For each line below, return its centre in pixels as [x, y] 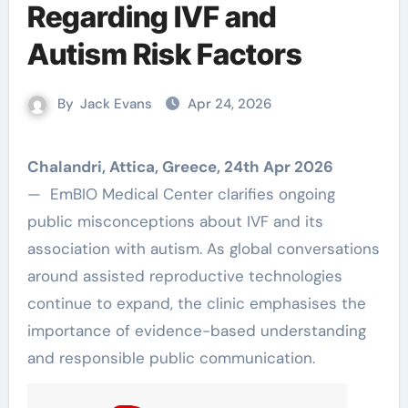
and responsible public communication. [171, 358]
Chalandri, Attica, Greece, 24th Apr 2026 [186, 167]
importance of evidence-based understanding [196, 331]
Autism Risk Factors [164, 54]
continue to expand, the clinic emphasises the [196, 303]
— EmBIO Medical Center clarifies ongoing [181, 194]
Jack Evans [116, 104]
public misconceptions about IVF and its [175, 221]
